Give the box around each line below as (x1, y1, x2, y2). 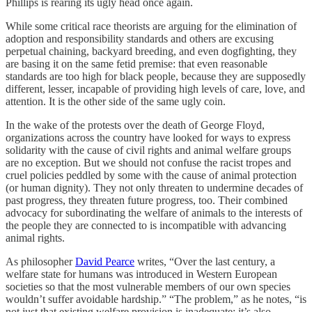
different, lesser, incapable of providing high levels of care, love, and (6, 82, 305, 95)
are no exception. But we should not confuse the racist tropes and (6, 156, 291, 169)
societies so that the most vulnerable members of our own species (6, 280, 290, 292)
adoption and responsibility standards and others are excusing (6, 32, 274, 45)
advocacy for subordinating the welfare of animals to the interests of (6, 206, 302, 219)
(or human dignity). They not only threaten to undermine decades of (6, 181, 303, 194)
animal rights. (6, 231, 68, 244)
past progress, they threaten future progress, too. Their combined (6, 194, 288, 206)
